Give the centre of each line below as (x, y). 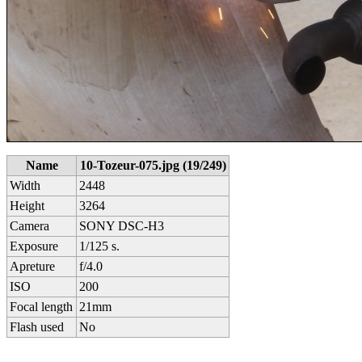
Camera (30, 226)
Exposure (34, 246)
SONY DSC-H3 (122, 226)
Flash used (37, 327)
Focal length (42, 307)
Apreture (33, 266)
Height (27, 206)
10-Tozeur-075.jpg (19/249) (153, 165)
